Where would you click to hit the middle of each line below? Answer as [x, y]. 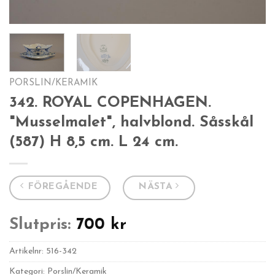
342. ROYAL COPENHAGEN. [110, 103]
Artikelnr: [28, 252]
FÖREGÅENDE [63, 186]
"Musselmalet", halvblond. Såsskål [131, 122]
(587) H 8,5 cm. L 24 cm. [94, 142]
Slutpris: [40, 225]
